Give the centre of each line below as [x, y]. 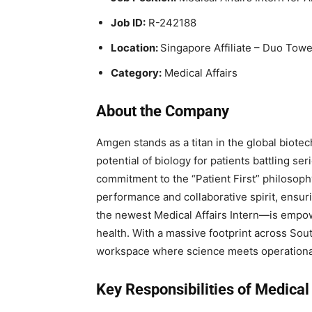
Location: [135, 48]
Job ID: [128, 23]
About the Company [163, 111]
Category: [136, 73]
